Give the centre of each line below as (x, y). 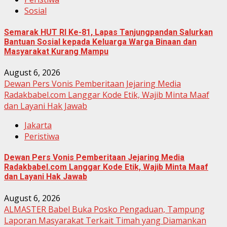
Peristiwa (42, 136)
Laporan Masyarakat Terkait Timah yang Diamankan (105, 220)
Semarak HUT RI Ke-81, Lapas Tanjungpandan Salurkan (108, 32)
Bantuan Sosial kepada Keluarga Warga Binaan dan (100, 42)
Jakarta (38, 125)
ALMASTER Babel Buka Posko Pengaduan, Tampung (104, 209)
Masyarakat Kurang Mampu (56, 51)
